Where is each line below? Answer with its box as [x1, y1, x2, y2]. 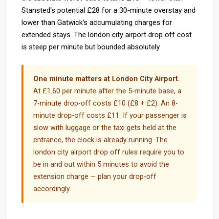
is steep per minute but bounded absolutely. [22, 43, 161, 51]
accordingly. [33, 185, 71, 193]
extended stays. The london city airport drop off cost [22, 30, 192, 39]
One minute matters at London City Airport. [33, 75, 180, 83]
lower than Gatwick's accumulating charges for [22, 18, 172, 27]
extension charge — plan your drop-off [33, 173, 156, 181]
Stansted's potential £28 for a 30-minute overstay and [22, 6, 196, 15]
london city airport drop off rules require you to [33, 148, 184, 156]
